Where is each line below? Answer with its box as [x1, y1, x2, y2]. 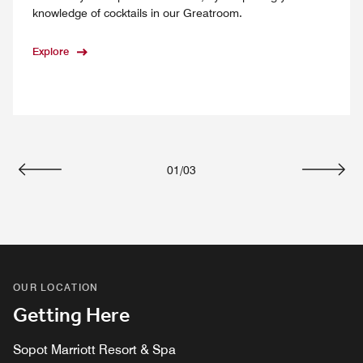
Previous [39, 178, 90, 194]
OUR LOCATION [13, 281, 99, 294]
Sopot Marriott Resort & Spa [13, 342, 176, 358]
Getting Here [13, 301, 130, 332]
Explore [32, 44, 69, 58]
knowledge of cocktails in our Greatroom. [32, 6, 242, 19]
